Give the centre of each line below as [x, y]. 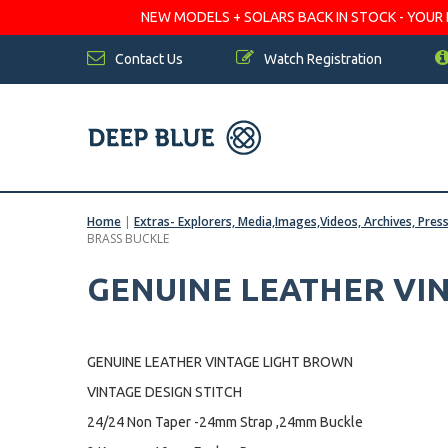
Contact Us [147, 59]
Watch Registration [321, 59]
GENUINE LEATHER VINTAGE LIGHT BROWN [220, 362]
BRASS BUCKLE [128, 238]
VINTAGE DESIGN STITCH [164, 392]
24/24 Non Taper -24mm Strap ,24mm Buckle [225, 422]
